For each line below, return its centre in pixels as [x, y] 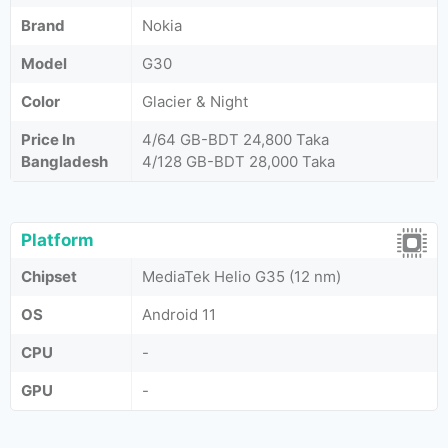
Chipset [49, 276]
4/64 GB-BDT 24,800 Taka [235, 139]
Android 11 [179, 314]
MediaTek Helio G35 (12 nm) [241, 276]
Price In [48, 139]
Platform [57, 240]
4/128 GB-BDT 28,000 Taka [238, 161]
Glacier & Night [195, 101]
